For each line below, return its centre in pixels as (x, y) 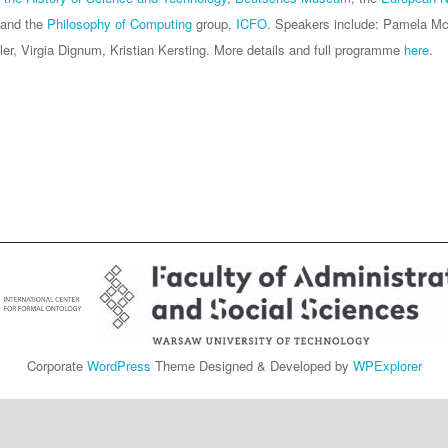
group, (214, 23)
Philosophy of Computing (119, 23)
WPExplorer (387, 365)
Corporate (56, 365)
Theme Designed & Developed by (251, 365)
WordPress (118, 365)
